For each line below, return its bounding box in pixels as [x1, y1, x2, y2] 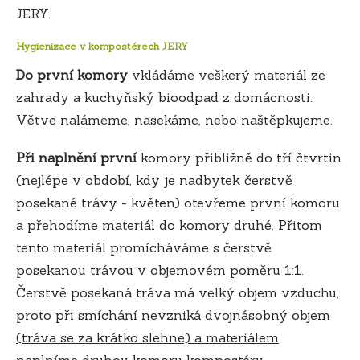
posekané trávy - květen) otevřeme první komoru [16, 194, 340, 211]
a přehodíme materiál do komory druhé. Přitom [16, 216, 322, 233]
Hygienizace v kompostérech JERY [16, 39, 188, 52]
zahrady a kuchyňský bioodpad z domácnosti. [16, 88, 313, 105]
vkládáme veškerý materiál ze [128, 66, 325, 83]
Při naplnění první [16, 149, 137, 166]
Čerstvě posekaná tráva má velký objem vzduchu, [16, 284, 339, 301]
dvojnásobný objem [205, 306, 330, 323]
